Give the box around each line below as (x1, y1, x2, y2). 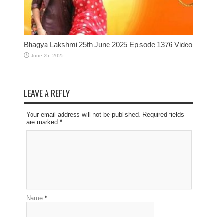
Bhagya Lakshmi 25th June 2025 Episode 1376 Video (24, 40, 192, 48)
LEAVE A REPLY (24, 86, 70, 99)
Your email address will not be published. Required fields (26, 110, 184, 118)
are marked (26, 118, 60, 125)
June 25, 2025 (31, 52, 64, 58)
